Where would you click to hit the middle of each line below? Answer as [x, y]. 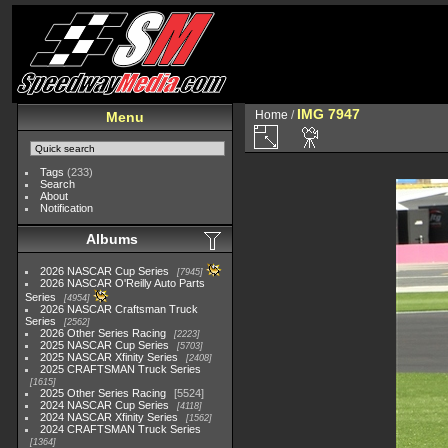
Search [58, 184]
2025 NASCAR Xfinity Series [109, 357]
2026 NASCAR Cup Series [105, 271]
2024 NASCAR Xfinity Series [109, 417]
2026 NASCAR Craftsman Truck [119, 309]
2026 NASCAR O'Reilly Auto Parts [123, 283]
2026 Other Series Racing [103, 333]
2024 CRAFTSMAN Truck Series [121, 429]
